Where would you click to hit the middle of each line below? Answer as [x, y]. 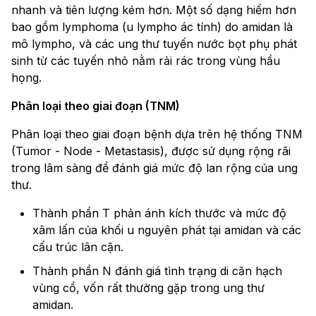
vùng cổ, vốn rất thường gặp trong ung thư [148, 288]
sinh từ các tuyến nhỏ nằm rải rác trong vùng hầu [146, 61]
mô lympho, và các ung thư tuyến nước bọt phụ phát [154, 44]
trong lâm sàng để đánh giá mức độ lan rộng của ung [154, 168]
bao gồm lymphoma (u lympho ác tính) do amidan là [152, 27]
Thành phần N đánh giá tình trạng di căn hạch [157, 271]
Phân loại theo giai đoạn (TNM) [96, 106]
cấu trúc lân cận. [78, 247]
